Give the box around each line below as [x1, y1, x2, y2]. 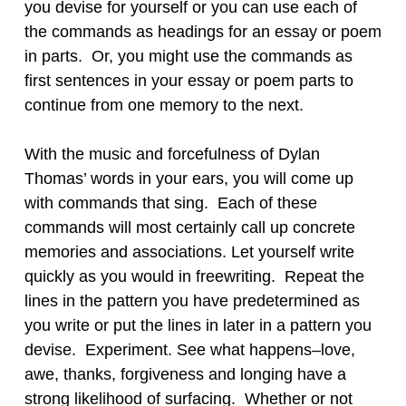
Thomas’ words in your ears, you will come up [24, 169, 353, 188]
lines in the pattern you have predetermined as [24, 291, 360, 310]
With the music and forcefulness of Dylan [24, 144, 320, 163]
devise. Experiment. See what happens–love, [24, 340, 355, 359]
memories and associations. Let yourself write [24, 242, 354, 261]
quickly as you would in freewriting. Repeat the [24, 266, 364, 285]
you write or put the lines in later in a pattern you [24, 315, 372, 334]
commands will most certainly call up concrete [24, 217, 355, 237]
